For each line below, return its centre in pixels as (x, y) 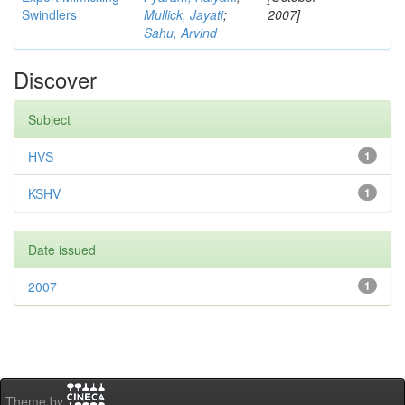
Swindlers (49, 14)
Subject (49, 119)
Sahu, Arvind (180, 33)
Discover (55, 79)
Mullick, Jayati (184, 14)
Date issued (62, 250)
